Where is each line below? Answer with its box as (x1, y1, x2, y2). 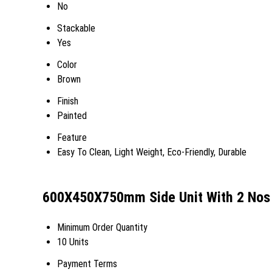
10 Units (57, 236, 89, 248)
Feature (57, 132, 87, 143)
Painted (57, 110, 87, 121)
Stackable (57, 22, 95, 34)
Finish (57, 95, 78, 107)
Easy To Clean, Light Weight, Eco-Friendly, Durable (57, 146, 246, 158)
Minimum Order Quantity (57, 221, 148, 233)
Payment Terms (57, 257, 117, 270)
